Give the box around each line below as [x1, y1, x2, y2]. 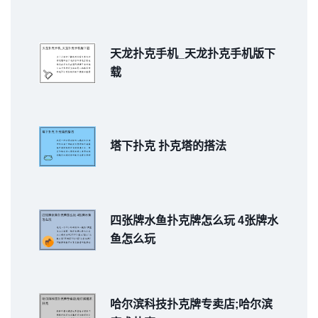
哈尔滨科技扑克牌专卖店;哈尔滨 [110, 298, 273, 311]
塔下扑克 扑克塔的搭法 [110, 140, 226, 153]
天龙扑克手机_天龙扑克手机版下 [110, 47, 275, 60]
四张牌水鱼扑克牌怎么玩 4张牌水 [110, 214, 278, 227]
